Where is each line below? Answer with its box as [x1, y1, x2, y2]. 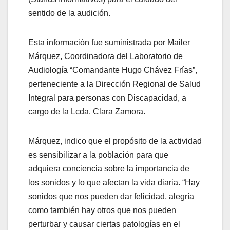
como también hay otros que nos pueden [28, 206, 176, 215]
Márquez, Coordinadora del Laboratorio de [28, 52, 183, 61]
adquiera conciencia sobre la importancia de [28, 164, 189, 174]
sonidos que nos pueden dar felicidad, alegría [28, 192, 194, 201]
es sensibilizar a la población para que [28, 150, 168, 160]
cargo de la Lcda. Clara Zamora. [28, 107, 145, 117]
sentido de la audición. [28, 9, 110, 18]
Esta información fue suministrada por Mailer [28, 38, 190, 47]
